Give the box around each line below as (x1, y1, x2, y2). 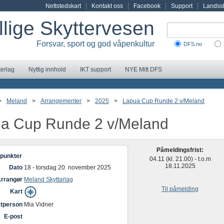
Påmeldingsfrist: (156, 146, 203, 153)
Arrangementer (40, 97, 81, 104)
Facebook (133, 2, 160, 9)
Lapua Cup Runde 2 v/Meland (122, 97, 204, 104)
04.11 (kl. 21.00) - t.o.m (149, 155, 211, 162)
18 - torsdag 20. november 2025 (24, 164, 111, 171)
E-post (4, 213, 22, 220)
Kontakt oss (91, 2, 123, 9)
